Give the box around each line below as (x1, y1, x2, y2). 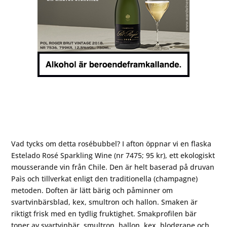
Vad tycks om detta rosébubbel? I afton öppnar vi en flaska (11, 139, 212, 149)
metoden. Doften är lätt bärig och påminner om (11, 185, 173, 196)
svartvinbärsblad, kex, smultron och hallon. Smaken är (11, 197, 198, 207)
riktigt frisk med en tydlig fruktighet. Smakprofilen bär (11, 209, 197, 219)
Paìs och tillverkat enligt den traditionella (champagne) (11, 174, 198, 184)
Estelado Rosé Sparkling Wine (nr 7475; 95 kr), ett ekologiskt (11, 150, 215, 161)
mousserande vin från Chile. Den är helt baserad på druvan (11, 162, 215, 172)
